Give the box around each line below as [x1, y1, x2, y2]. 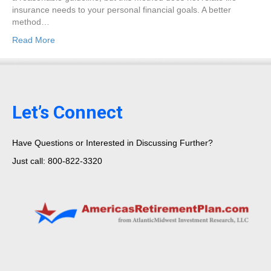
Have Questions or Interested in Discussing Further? [12, 137, 213, 148]
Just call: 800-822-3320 [12, 155, 102, 166]
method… [12, 16, 50, 27]
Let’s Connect [12, 101, 123, 123]
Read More [12, 34, 55, 45]
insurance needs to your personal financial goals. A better [12, 4, 231, 15]
